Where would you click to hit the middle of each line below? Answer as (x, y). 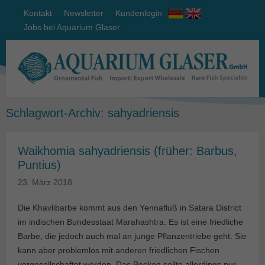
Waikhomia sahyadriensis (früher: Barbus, (127, 151)
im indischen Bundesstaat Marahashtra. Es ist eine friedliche (130, 222)
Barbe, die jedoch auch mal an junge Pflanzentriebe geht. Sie (132, 236)
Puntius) (39, 165)
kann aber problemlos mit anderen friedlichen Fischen (119, 251)
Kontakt (38, 13)
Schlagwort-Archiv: (57, 113)
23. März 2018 (45, 182)
